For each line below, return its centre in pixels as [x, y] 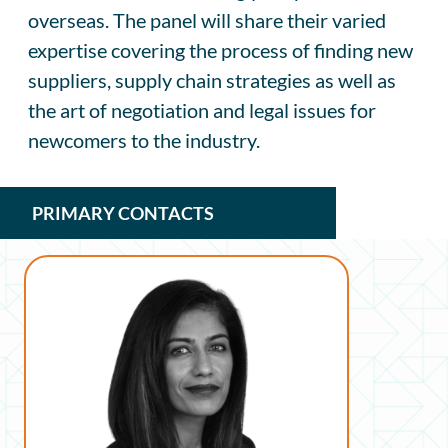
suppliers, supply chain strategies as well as [212, 79]
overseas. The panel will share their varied [207, 19]
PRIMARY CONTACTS [123, 212]
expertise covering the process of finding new [220, 49]
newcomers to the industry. [144, 139]
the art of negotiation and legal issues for [202, 109]
